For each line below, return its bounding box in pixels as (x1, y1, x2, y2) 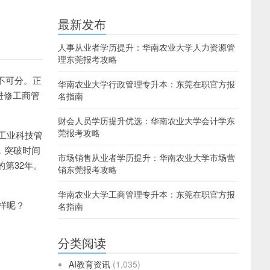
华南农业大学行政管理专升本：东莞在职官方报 (58, 78, 235, 90)
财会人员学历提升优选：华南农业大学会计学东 (58, 115, 235, 127)
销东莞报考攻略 (58, 163, 117, 175)
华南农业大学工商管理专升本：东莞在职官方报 (58, 188, 235, 200)
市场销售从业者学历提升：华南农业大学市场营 (58, 151, 235, 163)
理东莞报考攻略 (58, 53, 117, 65)
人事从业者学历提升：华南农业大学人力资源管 (58, 41, 235, 53)
